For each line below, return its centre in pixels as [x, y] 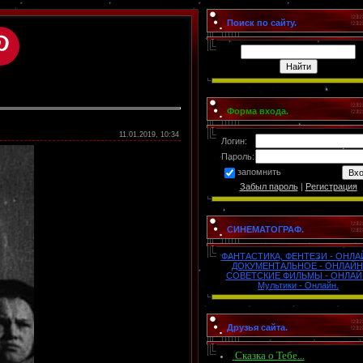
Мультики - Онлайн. [298, 285]
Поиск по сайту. [262, 23]
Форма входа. [258, 111]
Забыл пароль [269, 186]
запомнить [259, 172]
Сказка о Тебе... [269, 355]
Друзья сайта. [257, 327]
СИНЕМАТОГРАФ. [265, 229]
